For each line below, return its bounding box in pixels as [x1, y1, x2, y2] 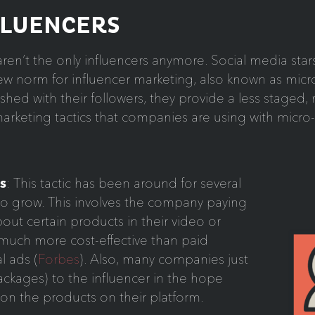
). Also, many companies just [79, 250, 248, 267]
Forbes [37, 250, 79, 267]
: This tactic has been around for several [6, 174, 241, 191]
